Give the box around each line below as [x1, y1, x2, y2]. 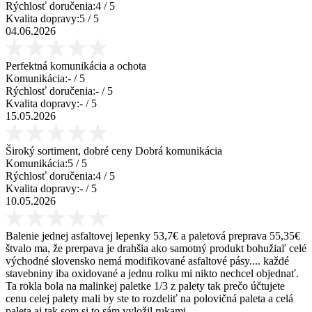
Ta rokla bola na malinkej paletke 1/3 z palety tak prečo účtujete [6, 279, 285, 292]
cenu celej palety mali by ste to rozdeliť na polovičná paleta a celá [6, 292, 293, 304]
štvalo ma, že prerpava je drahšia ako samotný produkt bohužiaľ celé [6, 242, 306, 254]
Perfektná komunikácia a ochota [6, 59, 146, 72]
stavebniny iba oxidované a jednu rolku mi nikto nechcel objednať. [6, 267, 299, 279]
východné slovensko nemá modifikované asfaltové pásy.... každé [6, 254, 289, 267]
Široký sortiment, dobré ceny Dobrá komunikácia [6, 144, 222, 157]
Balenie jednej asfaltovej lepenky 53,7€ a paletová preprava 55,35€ [6, 229, 300, 242]
